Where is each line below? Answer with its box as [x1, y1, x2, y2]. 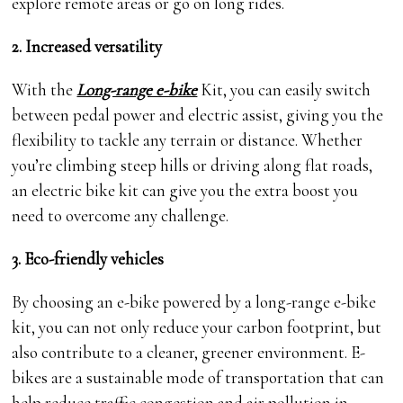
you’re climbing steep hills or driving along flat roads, [12, 154, 373, 175]
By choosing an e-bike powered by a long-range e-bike [12, 291, 377, 312]
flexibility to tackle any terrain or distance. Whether [12, 129, 363, 150]
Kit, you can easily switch [197, 78, 372, 100]
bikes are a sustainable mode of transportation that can [12, 366, 385, 388]
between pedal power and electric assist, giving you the [12, 103, 384, 125]
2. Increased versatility [12, 35, 163, 57]
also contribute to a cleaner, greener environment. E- [12, 341, 366, 363]
